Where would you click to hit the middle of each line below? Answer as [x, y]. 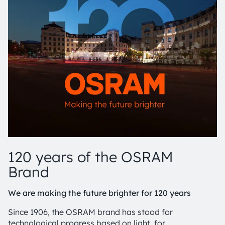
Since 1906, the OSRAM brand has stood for [90, 212]
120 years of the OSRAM [91, 156]
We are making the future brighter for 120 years [100, 193]
